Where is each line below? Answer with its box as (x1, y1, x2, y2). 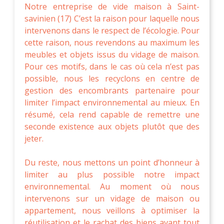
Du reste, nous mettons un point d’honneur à (24, 156, 199, 168)
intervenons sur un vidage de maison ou (24, 192, 199, 204)
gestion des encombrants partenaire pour (24, 84, 199, 96)
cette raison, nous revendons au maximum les (24, 36, 199, 48)
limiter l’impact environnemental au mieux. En (24, 96, 199, 108)
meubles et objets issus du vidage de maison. (24, 48, 199, 60)
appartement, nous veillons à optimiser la (24, 204, 199, 216)
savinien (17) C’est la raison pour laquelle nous (24, 12, 199, 24)
